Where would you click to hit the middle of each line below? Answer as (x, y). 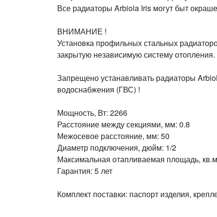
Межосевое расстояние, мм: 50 (113, 136)
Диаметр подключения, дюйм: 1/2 (117, 148)
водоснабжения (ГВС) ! (99, 90)
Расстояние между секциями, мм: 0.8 (124, 124)
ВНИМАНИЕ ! (82, 31)
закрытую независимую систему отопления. (136, 55)
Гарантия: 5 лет (85, 171)
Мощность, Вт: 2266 (92, 113)
